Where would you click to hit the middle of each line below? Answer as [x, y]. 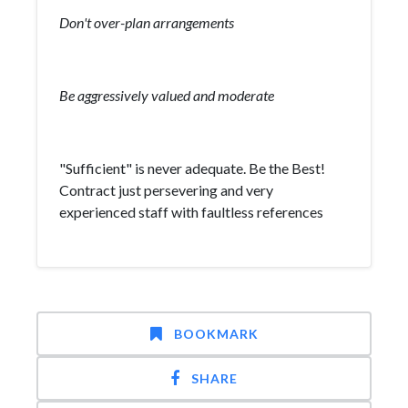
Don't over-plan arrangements [147, 22]
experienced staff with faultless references [191, 212]
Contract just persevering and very [166, 190]
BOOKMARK [216, 334]
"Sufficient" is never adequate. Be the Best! [192, 168]
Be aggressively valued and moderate [167, 95]
